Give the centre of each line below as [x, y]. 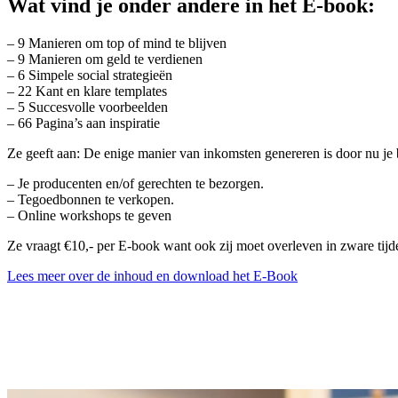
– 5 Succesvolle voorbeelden [88, 107]
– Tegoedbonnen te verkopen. [91, 199]
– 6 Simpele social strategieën [90, 75]
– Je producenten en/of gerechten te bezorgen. [135, 183]
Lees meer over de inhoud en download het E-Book [152, 275]
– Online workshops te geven [89, 215]
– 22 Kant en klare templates [87, 91]
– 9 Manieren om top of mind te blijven [117, 43]
